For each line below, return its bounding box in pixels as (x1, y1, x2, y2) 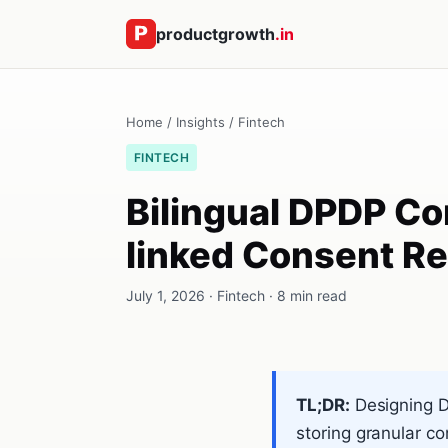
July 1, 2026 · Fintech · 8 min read (126, 287, 347, 304)
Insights (176, 114, 225, 130)
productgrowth (156, 23, 275, 44)
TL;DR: (296, 395, 350, 415)
